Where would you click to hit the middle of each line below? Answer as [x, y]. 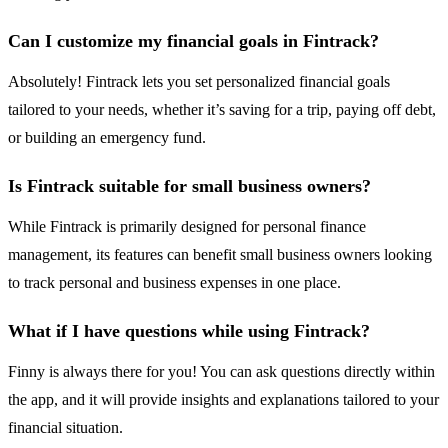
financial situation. [65, 428]
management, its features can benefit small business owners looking [220, 255]
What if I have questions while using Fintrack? [189, 331]
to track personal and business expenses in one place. [174, 283]
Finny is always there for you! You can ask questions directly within [221, 372]
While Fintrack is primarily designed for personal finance [187, 227]
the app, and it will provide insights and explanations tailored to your [223, 400]
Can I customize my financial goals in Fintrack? [193, 41]
